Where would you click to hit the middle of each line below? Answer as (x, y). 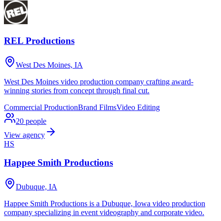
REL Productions (39, 40)
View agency (24, 135)
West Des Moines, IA (49, 65)
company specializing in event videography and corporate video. (104, 213)
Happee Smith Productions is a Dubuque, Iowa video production (105, 204)
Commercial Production (41, 107)
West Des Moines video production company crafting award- (99, 81)
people (36, 121)
